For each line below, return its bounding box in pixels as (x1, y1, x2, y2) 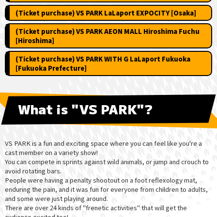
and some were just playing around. (5, 193, 108, 203)
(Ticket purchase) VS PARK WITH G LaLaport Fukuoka (15, 54, 190, 64)
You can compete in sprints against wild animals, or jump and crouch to (5, 156, 209, 166)
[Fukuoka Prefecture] (15, 63, 87, 73)
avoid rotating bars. (5, 166, 62, 175)
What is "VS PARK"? (17, 99, 153, 119)
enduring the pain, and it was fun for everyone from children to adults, (5, 184, 208, 194)
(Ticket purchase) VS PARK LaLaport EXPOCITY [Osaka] (15, 8, 196, 18)
